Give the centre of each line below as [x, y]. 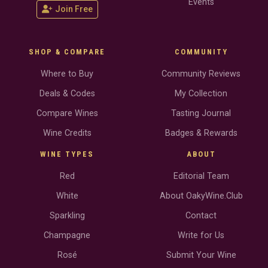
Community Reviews [201, 74]
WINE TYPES [67, 154]
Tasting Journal [201, 114]
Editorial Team [201, 176]
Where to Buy [67, 74]
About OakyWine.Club [201, 196]
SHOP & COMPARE [67, 52]
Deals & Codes [67, 94]
